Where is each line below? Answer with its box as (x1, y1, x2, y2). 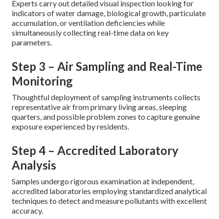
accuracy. (12, 206, 43, 215)
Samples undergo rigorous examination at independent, (12, 176, 194, 186)
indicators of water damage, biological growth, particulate (12, 8, 206, 18)
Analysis (12, 158, 56, 172)
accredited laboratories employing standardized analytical (12, 186, 207, 196)
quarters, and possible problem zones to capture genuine (12, 112, 200, 121)
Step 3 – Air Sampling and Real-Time (12, 59, 202, 73)
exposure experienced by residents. (12, 122, 129, 131)
